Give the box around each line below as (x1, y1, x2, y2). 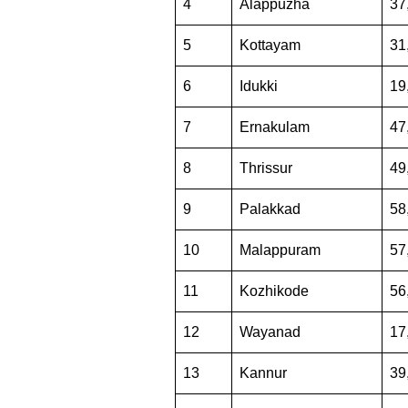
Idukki (240, 78, 278, 95)
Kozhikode (240, 283, 309, 300)
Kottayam (240, 37, 301, 54)
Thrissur (240, 160, 292, 177)
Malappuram (240, 242, 321, 259)
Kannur (240, 365, 287, 382)
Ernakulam (240, 119, 310, 136)
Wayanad (240, 324, 301, 341)
